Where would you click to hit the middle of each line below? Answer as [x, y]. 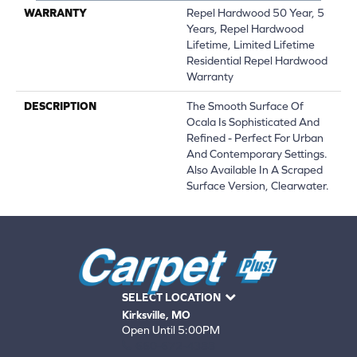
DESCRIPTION [60, 106]
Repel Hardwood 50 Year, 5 [255, 12]
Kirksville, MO [156, 315]
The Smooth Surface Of [245, 106]
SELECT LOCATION [171, 298]
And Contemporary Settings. [257, 153]
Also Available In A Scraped [255, 169]
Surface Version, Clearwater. [258, 185]
